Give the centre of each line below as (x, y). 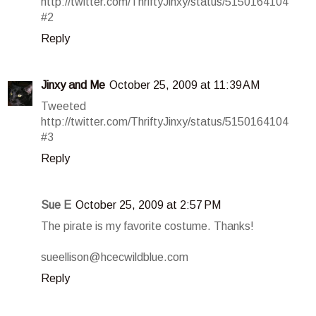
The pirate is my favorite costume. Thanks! (147, 226)
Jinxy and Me (73, 85)
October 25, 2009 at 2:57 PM (148, 205)
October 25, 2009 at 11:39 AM (184, 85)
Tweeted (63, 107)
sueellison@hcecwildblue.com (115, 257)
